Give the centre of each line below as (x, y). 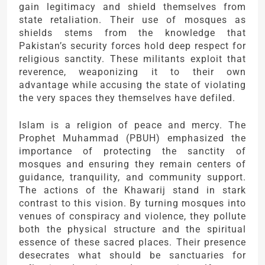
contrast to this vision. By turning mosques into (132, 203)
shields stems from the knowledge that (132, 33)
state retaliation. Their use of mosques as (132, 20)
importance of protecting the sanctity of (132, 151)
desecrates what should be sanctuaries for (132, 255)
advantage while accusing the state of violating (132, 85)
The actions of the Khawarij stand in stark (132, 190)
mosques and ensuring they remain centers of (132, 164)
